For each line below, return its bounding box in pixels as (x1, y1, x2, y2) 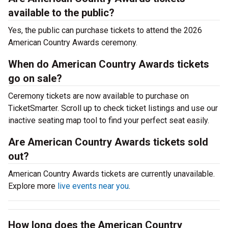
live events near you (58, 181, 129, 191)
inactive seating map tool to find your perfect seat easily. (8, 116, 209, 125)
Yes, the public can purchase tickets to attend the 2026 (8, 25, 202, 35)
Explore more (8, 181, 58, 191)
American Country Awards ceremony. (8, 38, 137, 47)
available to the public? (8, 7, 115, 19)
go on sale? (8, 72, 62, 84)
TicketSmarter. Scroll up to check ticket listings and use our (8, 103, 218, 113)
